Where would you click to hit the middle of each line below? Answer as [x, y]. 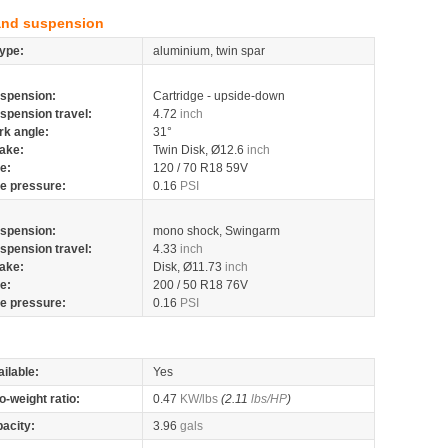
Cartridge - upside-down [219, 96]
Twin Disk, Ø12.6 [200, 150]
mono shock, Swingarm [216, 231]
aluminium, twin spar [209, 51]
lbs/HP [269, 399]
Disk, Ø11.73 [189, 267]
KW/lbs [199, 399]
